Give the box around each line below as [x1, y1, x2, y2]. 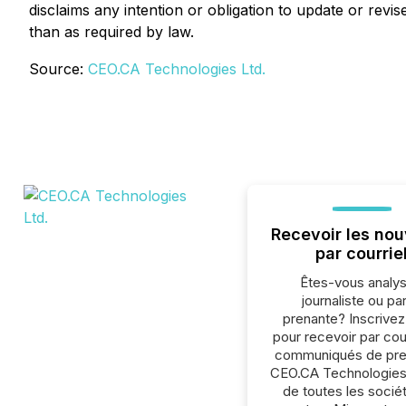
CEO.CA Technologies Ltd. [88, 60, 266, 78]
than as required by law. [29, 23, 194, 41]
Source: [29, 60, 88, 78]
